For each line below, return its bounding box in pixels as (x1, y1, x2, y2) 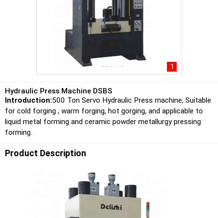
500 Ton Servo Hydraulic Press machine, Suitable (52, 96, 211, 105)
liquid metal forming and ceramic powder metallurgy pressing (5, 117, 201, 127)
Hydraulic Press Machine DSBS (5, 87, 112, 96)
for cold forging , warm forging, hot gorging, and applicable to (5, 107, 203, 116)
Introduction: (5, 96, 52, 105)
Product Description (5, 148, 90, 159)
